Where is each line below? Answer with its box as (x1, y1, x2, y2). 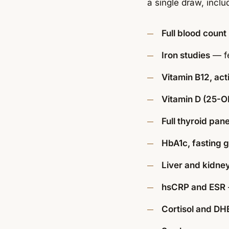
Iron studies (162, 50, 210, 60)
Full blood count (162, 28, 226, 38)
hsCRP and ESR (162, 182, 225, 192)
